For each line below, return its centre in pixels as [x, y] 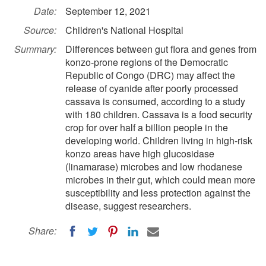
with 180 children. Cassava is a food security [159, 114]
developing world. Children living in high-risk [159, 140]
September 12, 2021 [108, 11]
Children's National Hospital [124, 30]
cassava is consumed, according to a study [155, 101]
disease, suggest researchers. [128, 206]
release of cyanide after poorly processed [152, 88]
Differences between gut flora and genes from [161, 49]
